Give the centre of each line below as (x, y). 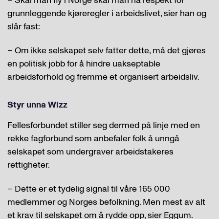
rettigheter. (29, 165)
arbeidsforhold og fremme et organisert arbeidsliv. (103, 77)
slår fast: (24, 26)
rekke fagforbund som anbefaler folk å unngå (93, 138)
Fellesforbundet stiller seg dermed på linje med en (104, 125)
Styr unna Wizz (37, 105)
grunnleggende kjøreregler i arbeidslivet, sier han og (107, 13)
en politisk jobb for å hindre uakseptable (84, 64)
